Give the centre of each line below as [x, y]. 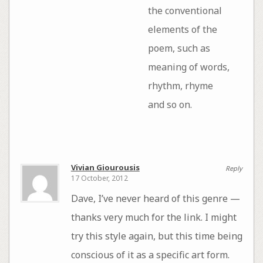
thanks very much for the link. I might [154, 218]
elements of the [182, 30]
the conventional [185, 11]
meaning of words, [188, 67]
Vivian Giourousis [105, 167]
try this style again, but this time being [156, 236]
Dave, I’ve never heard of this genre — [155, 199]
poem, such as [179, 48]
